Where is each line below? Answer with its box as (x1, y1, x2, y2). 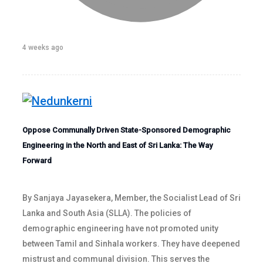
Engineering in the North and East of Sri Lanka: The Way (22, 140, 213, 150)
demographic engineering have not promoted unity (22, 223, 218, 233)
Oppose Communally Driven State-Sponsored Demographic (22, 125, 231, 134)
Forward (22, 156, 52, 165)
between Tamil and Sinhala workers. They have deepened (22, 238, 240, 248)
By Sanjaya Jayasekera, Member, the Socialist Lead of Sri (22, 193, 241, 203)
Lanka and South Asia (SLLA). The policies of (22, 208, 191, 218)
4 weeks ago (22, 43, 63, 52)
